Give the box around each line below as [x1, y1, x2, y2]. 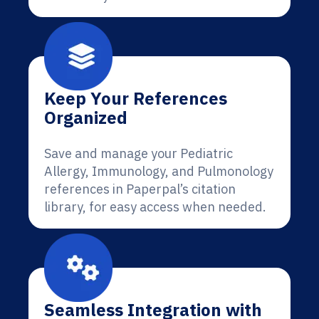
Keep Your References [44, 87, 227, 110]
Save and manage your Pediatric [44, 145, 233, 162]
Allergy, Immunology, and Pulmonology [44, 163, 273, 179]
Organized [44, 106, 127, 129]
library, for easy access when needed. [44, 199, 266, 215]
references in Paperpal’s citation [44, 181, 236, 197]
